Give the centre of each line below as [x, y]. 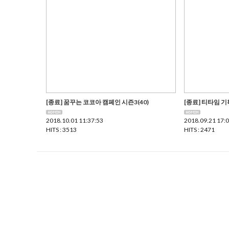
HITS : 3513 [61, 130]
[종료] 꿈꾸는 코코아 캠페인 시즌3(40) [97, 102]
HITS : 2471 [199, 130]
